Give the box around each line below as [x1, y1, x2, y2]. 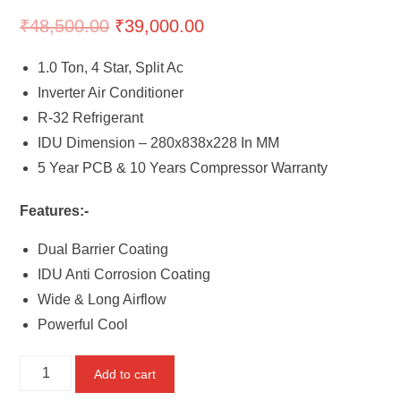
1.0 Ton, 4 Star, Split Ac [38, 60, 184, 76]
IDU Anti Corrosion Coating [38, 267, 211, 283]
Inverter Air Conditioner [38, 85, 184, 101]
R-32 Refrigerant [38, 110, 144, 126]
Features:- [20, 203, 90, 219]
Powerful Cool [38, 317, 129, 333]
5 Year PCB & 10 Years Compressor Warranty [38, 160, 328, 176]
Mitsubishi [19, 359, 84, 375]
